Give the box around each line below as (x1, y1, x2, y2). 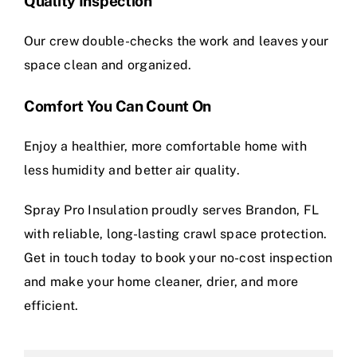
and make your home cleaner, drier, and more (24, 274, 299, 290)
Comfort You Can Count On (24, 97, 212, 116)
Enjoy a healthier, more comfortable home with (24, 139, 307, 155)
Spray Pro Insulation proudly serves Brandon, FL (24, 202, 320, 218)
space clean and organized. (24, 57, 192, 73)
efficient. (24, 298, 79, 314)
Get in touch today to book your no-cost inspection (24, 250, 332, 266)
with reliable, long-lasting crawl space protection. (24, 226, 328, 242)
